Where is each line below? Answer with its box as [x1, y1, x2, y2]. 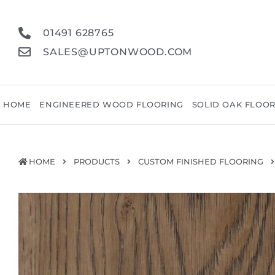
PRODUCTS [74, 157, 120, 166]
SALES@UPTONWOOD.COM [43, 45, 193, 58]
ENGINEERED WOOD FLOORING [39, 99, 184, 109]
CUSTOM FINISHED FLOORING [138, 157, 263, 166]
